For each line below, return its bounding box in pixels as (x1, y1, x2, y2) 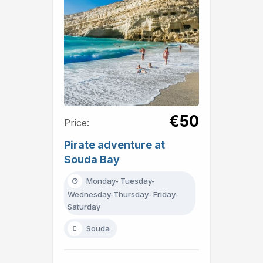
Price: (64, 116, 89, 129)
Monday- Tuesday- (86, 176, 155, 186)
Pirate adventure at (64, 138, 165, 151)
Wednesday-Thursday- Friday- (68, 189, 178, 199)
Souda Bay (64, 153, 120, 166)
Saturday (68, 201, 100, 211)
